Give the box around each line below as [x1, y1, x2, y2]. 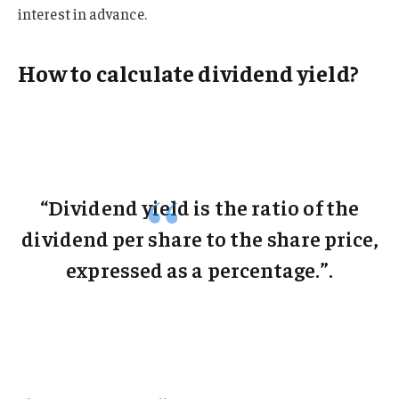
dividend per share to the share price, [21, 224, 378, 252]
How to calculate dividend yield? [18, 58, 359, 88]
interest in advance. [18, 3, 147, 23]
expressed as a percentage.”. [66, 256, 333, 283]
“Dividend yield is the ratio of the [40, 193, 359, 221]
